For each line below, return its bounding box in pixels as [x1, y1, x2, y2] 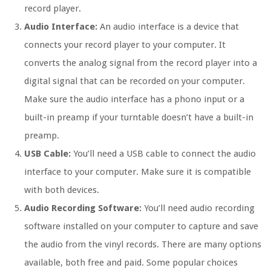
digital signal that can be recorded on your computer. [24, 76, 245, 87]
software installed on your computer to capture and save [24, 221, 258, 232]
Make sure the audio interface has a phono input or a [24, 94, 244, 105]
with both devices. [24, 184, 99, 196]
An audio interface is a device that [97, 21, 239, 33]
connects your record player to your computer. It [24, 39, 226, 51]
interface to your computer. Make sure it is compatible [24, 166, 251, 178]
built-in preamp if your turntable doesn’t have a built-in [24, 112, 253, 123]
